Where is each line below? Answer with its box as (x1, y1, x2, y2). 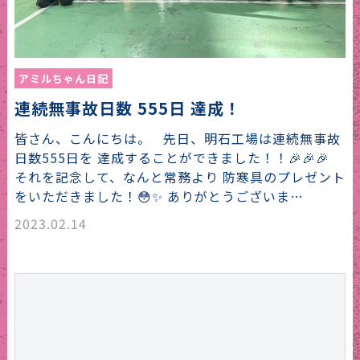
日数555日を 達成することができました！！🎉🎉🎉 (14, 148, 337, 168)
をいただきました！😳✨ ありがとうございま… (14, 186, 304, 207)
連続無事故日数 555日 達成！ (14, 96, 241, 121)
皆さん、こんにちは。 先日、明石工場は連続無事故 (14, 129, 341, 149)
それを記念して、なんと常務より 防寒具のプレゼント (14, 167, 346, 187)
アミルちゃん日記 (18, 71, 108, 87)
